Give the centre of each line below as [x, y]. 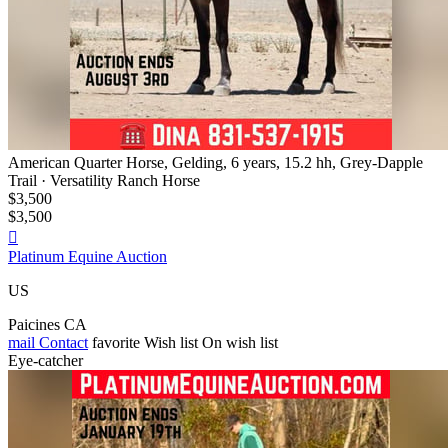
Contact [61, 342]
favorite [116, 342]
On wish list [240, 342]
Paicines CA [47, 324]
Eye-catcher [45, 360]
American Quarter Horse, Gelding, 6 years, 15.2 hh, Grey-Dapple [215, 162]
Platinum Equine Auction [87, 256]
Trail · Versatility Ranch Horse [104, 180]
